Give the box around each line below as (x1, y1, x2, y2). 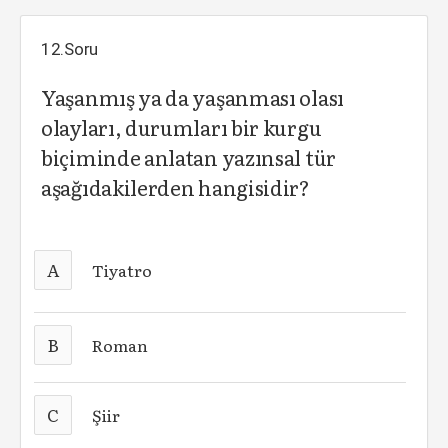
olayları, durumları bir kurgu (41, 112, 322, 142)
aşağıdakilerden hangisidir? (41, 172, 310, 202)
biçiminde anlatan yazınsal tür (41, 142, 336, 172)
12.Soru (41, 39, 99, 59)
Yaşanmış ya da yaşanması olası (41, 82, 344, 112)
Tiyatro (92, 258, 153, 282)
